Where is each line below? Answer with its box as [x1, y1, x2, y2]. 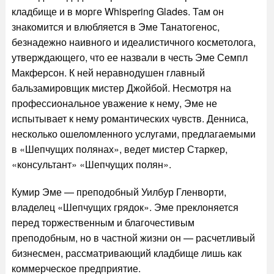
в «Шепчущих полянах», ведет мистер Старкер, [11, 142, 228, 156]
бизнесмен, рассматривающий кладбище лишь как [11, 246, 242, 260]
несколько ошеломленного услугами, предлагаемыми [11, 127, 256, 141]
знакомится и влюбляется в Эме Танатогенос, [11, 20, 220, 34]
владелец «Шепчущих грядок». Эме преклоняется [11, 200, 239, 214]
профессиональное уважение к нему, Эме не [11, 96, 217, 110]
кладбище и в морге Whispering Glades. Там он [11, 4, 224, 18]
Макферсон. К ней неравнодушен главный [11, 65, 205, 80]
